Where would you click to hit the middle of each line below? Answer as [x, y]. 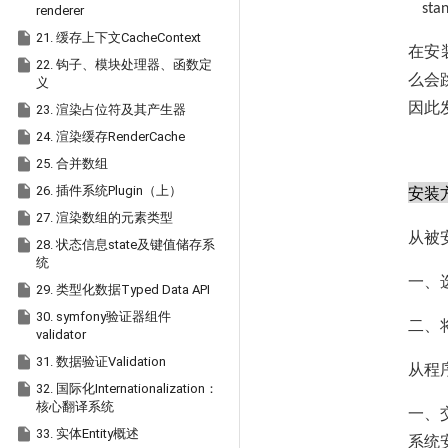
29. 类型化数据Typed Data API [123, 289]
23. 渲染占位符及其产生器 [111, 109]
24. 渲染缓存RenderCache [110, 136]
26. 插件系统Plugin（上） [109, 190]
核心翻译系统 [75, 406]
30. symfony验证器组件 [103, 316]
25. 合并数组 [72, 163]
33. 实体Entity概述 [87, 433]
